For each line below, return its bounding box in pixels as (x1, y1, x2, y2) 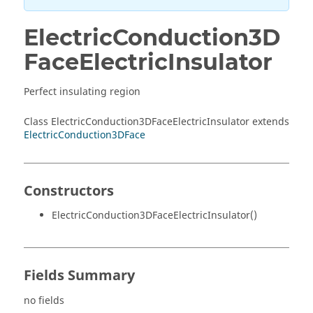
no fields (24, 293, 64, 308)
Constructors (24, 181, 114, 201)
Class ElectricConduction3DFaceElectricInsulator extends (24, 115, 289, 129)
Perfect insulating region (24, 85, 140, 99)
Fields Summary (24, 265, 135, 286)
